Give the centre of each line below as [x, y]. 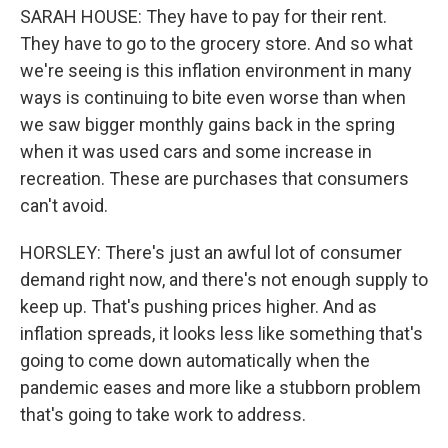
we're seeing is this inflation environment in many [216, 70]
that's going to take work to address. [163, 414]
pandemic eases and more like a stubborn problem [220, 387]
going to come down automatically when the [195, 360]
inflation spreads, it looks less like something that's [221, 333]
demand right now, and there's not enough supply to [224, 279]
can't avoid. [64, 205]
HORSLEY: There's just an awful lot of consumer [211, 252]
